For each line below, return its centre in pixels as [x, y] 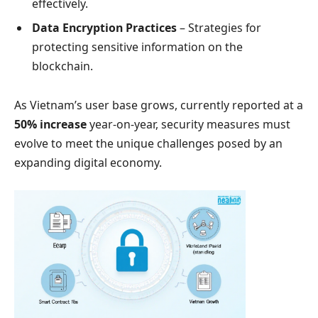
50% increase [50, 125]
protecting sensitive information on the [137, 46]
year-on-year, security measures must [188, 125]
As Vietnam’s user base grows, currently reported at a [159, 105]
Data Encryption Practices [104, 27]
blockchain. [62, 66]
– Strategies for [219, 27]
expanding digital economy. [88, 163]
